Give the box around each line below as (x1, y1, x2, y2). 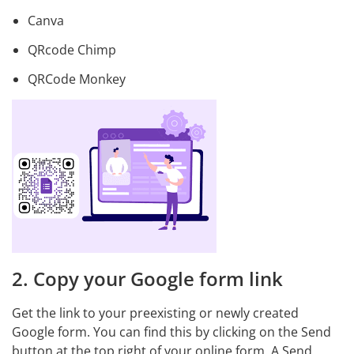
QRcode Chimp (28, 41, 116, 58)
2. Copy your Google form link (12, 265, 283, 292)
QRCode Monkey (28, 70, 126, 88)
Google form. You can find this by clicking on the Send (12, 323, 331, 341)
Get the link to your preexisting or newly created (12, 304, 299, 322)
